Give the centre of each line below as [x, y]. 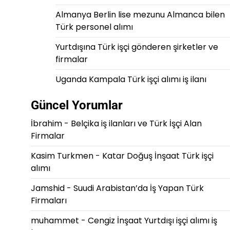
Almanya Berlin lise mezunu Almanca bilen [140, 15]
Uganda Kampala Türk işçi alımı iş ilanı [131, 79]
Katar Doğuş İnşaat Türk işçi [158, 156]
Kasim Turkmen [62, 156]
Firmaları [49, 200]
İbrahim [46, 123]
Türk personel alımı [94, 27]
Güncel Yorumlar [76, 105]
